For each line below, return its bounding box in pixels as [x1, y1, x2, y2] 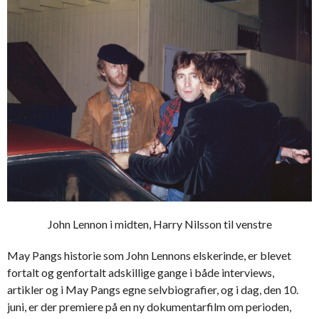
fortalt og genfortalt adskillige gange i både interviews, [7, 265, 274, 279]
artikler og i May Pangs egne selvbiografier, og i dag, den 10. [7, 282, 298, 296]
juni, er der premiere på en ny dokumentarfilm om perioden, [7, 299, 291, 313]
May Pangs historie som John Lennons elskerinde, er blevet [7, 248, 291, 262]
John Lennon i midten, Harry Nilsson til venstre [47, 216, 272, 231]
